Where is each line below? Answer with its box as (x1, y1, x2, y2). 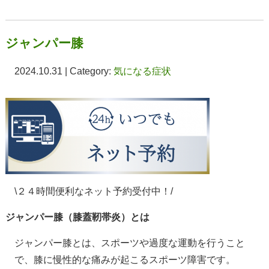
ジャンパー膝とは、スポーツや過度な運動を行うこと (14, 237, 245, 248)
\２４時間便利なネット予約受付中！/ (14, 186, 173, 196)
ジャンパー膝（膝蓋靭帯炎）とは (5, 211, 150, 222)
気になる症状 (113, 65, 171, 76)
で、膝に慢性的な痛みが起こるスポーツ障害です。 (14, 254, 235, 265)
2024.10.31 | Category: (14, 65, 113, 76)
